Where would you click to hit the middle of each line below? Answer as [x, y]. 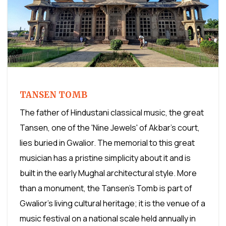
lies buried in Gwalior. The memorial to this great [107, 143]
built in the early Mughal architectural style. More [108, 173]
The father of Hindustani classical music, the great [112, 113]
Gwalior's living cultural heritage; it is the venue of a [112, 204]
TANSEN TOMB [53, 95]
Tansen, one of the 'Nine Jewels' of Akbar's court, [110, 128]
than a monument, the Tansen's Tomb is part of [106, 188]
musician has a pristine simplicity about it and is [105, 158]
